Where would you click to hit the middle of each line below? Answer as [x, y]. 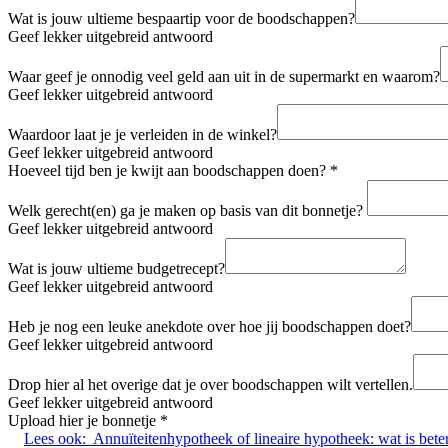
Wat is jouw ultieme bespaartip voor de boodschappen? [181, 18]
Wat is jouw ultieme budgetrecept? [116, 268]
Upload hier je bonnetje [84, 420]
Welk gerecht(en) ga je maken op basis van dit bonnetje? [187, 210]
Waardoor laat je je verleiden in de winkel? [142, 134]
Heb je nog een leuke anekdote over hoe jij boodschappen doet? [209, 326]
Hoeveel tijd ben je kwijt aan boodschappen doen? [169, 170]
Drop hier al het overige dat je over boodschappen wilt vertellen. [210, 384]
